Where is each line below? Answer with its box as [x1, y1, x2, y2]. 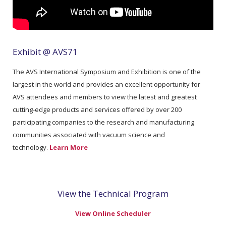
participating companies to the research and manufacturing [13, 118, 194, 127]
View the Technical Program [58, 188, 168, 200]
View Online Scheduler [75, 209, 151, 218]
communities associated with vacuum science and [13, 130, 165, 140]
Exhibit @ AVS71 [13, 46, 78, 58]
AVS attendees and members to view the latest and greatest [13, 92, 197, 102]
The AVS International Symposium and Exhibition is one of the [13, 67, 201, 77]
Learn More [49, 143, 88, 152]
